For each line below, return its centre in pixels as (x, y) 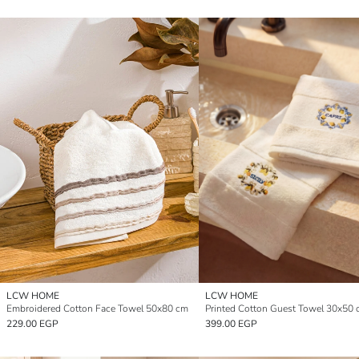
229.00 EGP (32, 323)
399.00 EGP (231, 323)
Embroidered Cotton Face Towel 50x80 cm (97, 308)
